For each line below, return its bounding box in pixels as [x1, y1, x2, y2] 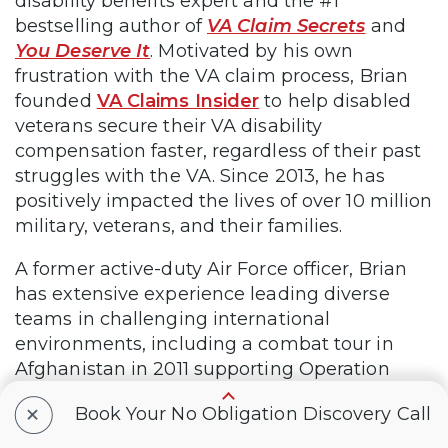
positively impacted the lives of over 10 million [15, 189, 433, 212]
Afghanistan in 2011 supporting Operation [15, 357, 390, 380]
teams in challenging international [15, 307, 331, 330]
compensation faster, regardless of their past [15, 139, 422, 162]
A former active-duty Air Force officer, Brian [15, 257, 408, 280]
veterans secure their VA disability [15, 114, 323, 137]
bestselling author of [15, 14, 207, 37]
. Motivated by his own [150, 39, 354, 62]
